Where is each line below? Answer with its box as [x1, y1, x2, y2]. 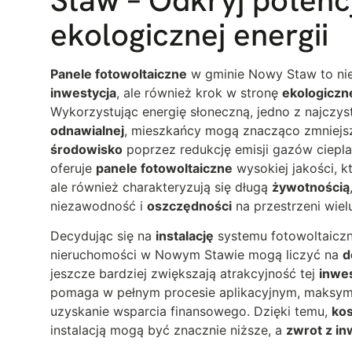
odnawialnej [50, 122, 124, 138]
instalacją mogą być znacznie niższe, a [50, 322, 286, 339]
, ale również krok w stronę [116, 84, 282, 101]
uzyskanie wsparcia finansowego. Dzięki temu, [50, 303, 332, 320]
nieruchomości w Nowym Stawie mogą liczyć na [50, 247, 343, 263]
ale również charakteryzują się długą [50, 178, 272, 195]
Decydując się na [50, 228, 156, 244]
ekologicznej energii [50, 13, 328, 55]
